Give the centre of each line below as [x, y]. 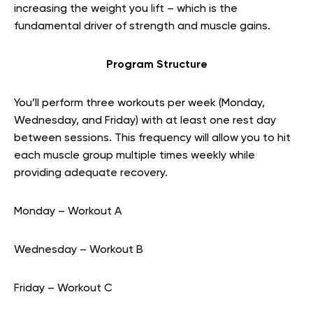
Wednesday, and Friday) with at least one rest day [145, 121]
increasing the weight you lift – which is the [126, 9]
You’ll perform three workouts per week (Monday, [139, 104]
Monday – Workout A [68, 212]
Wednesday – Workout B [79, 250]
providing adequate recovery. [91, 174]
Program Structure [156, 65]
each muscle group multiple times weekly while [134, 156]
